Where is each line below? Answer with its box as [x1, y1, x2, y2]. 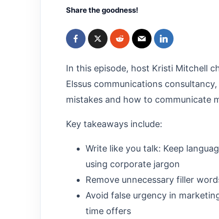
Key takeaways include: [66, 118, 162, 129]
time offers [86, 205, 131, 216]
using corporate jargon [86, 158, 180, 169]
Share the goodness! [66, 6, 138, 15]
